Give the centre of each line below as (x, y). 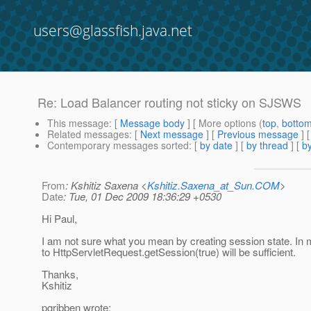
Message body (152, 123)
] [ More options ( (224, 123)
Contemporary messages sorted (118, 145)
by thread (267, 145)
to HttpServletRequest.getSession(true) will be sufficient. (169, 252)
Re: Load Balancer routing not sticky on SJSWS (169, 102)
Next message (172, 134)
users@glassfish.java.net (113, 31)
